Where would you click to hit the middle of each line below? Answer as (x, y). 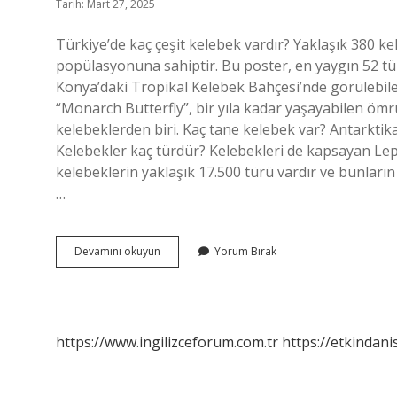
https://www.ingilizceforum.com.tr (167, 342)
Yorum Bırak (245, 251)
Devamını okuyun (117, 251)
